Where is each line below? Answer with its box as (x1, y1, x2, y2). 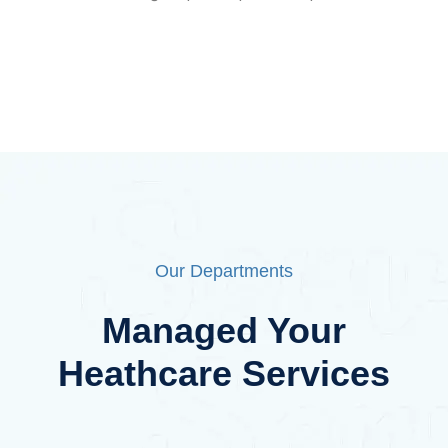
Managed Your (102, 309, 346, 351)
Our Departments (155, 260, 293, 281)
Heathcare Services (58, 352, 390, 394)
